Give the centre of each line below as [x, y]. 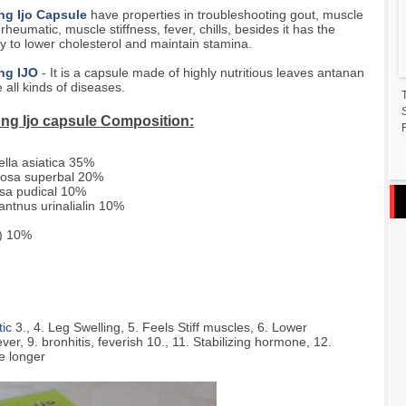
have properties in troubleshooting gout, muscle [225, 15]
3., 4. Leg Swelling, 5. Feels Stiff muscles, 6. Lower [159, 327]
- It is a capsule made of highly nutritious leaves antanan [201, 73]
